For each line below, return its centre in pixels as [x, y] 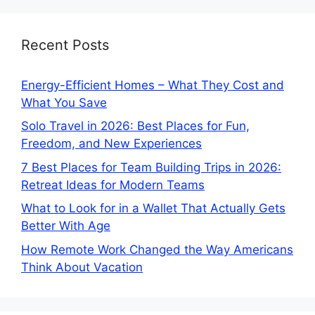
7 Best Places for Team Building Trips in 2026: [151, 167]
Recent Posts [65, 45]
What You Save [64, 102]
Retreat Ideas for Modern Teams [113, 185]
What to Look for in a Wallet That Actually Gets [153, 208]
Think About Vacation [82, 267]
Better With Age [66, 226]
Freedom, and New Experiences [111, 144]
